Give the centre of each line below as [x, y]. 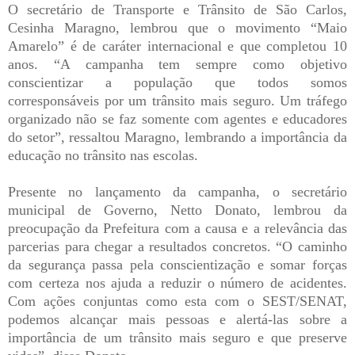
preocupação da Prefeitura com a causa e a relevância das [177, 229]
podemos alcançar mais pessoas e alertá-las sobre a [177, 320]
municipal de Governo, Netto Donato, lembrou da [177, 210]
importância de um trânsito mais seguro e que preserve [177, 338]
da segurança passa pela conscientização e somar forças [177, 265]
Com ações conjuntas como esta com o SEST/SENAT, [177, 302]
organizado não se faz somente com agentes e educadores [177, 119]
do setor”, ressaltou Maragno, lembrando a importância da [177, 137]
